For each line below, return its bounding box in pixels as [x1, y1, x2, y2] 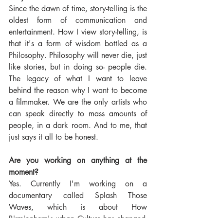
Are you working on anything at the [9, 155, 147, 166]
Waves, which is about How [9, 202, 147, 213]
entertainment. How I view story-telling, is [9, 27, 147, 37]
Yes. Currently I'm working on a [9, 179, 147, 189]
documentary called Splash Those [9, 190, 147, 201]
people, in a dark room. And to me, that [9, 120, 147, 131]
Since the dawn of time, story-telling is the [9, 3, 147, 14]
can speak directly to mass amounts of [9, 109, 147, 119]
